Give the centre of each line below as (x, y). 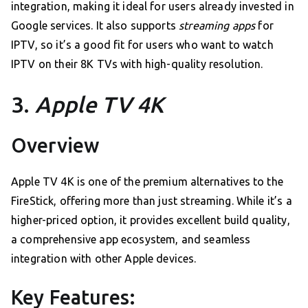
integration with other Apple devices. (104, 259)
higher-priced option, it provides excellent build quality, (151, 220)
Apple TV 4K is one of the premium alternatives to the (147, 182)
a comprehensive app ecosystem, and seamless (131, 240)
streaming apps (217, 26)
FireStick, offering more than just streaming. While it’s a (152, 201)
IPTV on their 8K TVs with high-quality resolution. (137, 64)
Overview (55, 145)
